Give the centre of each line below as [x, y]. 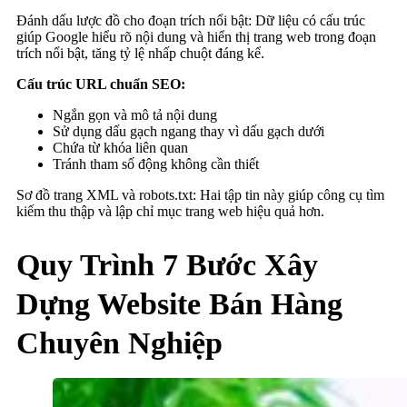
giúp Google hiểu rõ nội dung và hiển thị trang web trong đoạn [196, 36]
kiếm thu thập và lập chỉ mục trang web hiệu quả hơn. [170, 211]
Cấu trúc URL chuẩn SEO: [101, 84]
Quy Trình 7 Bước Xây [167, 264]
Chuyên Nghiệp [119, 342]
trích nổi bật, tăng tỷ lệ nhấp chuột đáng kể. [140, 53]
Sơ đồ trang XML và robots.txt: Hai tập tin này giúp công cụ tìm [200, 194]
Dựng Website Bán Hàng [179, 303]
